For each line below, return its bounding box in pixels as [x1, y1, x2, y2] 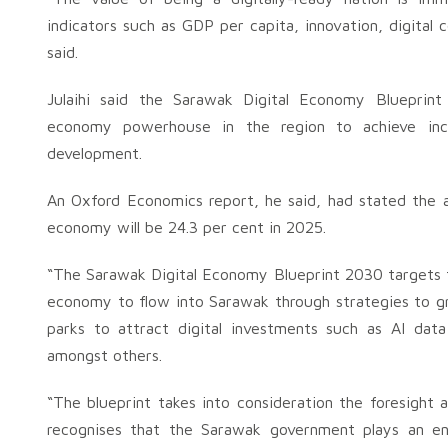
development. [47, 144, 142, 162]
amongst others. [47, 346, 162, 364]
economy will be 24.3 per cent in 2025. [47, 218, 326, 236]
